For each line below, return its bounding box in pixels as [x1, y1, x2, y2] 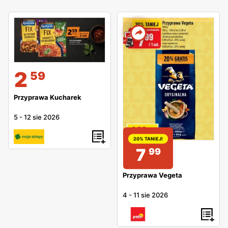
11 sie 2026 [133, 191, 168, 199]
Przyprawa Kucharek [14, 93, 81, 102]
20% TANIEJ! [133, 136, 163, 142]
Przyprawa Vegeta [123, 171, 182, 180]
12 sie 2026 [24, 113, 60, 122]
